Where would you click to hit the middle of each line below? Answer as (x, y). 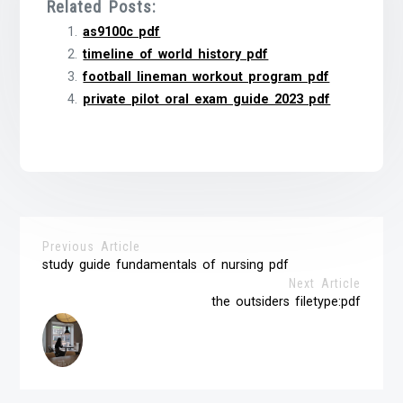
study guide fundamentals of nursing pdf (166, 264)
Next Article (324, 283)
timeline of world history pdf (176, 54)
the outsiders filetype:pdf (286, 301)
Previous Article (92, 246)
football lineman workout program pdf (206, 76)
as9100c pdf (122, 31)
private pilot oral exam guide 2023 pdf (207, 99)
